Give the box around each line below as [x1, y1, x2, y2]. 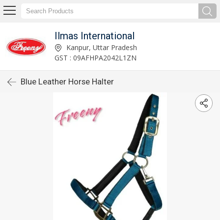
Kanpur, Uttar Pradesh [64, 42, 137, 52]
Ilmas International [55, 29, 135, 42]
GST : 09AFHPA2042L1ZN [55, 53, 137, 62]
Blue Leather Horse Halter [21, 77, 114, 86]
